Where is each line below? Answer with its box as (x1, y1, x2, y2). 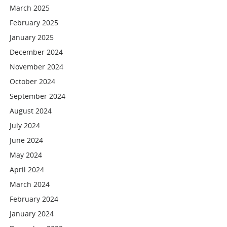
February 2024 (10, 194, 59, 204)
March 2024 (10, 179, 50, 189)
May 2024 (10, 150, 43, 160)
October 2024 (10, 77, 56, 86)
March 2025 (10, 3, 50, 13)
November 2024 (10, 62, 64, 71)
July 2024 (10, 121, 41, 130)
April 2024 (10, 165, 45, 174)
